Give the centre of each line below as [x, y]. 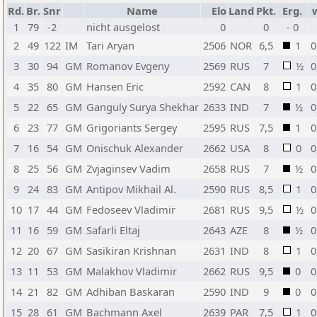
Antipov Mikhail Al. [131, 189]
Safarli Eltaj [113, 230]
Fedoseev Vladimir [131, 209]
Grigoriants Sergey [132, 127]
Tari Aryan [110, 45]
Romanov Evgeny [128, 66]
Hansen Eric [115, 86]
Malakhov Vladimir [132, 271]
